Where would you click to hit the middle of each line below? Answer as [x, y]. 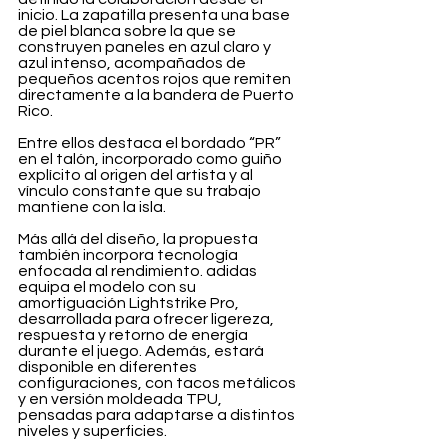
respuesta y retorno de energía [134, 335]
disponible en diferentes [109, 367]
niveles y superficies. [92, 431]
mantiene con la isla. [92, 207]
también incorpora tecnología [129, 255]
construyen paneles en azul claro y [146, 47]
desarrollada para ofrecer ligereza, [147, 319]
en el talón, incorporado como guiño [151, 159]
